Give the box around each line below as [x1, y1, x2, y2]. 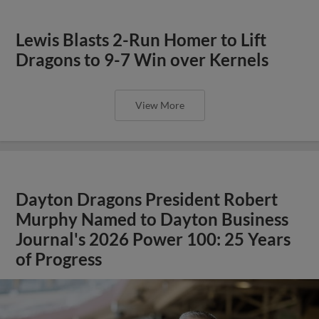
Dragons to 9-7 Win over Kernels [16, 49, 269, 70]
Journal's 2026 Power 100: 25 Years [16, 229, 291, 249]
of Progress [16, 249, 103, 269]
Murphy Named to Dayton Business [16, 209, 289, 229]
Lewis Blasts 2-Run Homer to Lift [16, 29, 267, 50]
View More [135, 98, 184, 111]
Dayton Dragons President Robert [16, 189, 278, 209]
